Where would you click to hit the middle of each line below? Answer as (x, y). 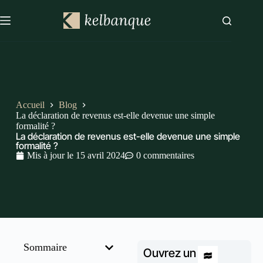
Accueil (30, 104)
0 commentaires (165, 155)
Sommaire (45, 247)
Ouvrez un (170, 253)
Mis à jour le (50, 155)
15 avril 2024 (100, 155)
